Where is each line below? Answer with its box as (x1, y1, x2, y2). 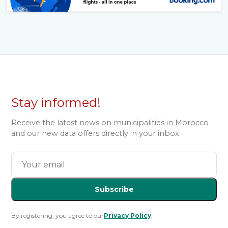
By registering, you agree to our (11, 212, 104, 220)
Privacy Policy (104, 212, 152, 220)
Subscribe (94, 185, 134, 194)
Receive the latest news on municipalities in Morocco (11, 118, 209, 128)
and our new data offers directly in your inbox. (11, 129, 181, 138)
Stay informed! (11, 95, 101, 110)
